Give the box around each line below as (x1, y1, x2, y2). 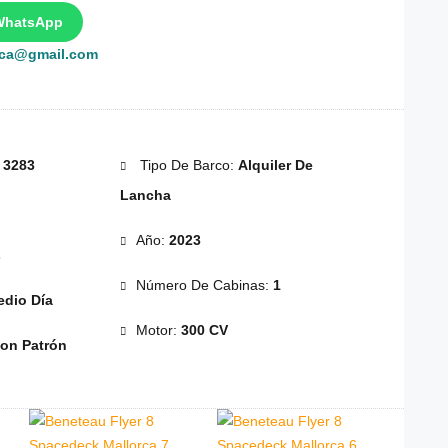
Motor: (135, 322, 181, 339)
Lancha (119, 187, 171, 204)
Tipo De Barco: (135, 157, 238, 174)
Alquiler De (237, 157, 313, 174)
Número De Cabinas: (135, 277, 273, 294)
